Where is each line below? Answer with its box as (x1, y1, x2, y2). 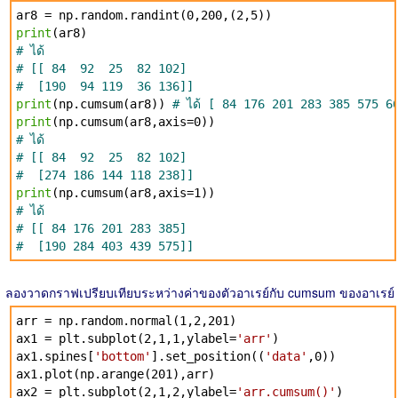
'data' (265, 349, 307, 363)
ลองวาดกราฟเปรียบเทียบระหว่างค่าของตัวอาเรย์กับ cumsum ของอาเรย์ (5, 283, 394, 301)
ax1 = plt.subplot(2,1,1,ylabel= (16, 331, 236, 346)
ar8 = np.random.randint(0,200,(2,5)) (16, 8, 272, 22)
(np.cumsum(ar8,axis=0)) (52, 115, 215, 129)
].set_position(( (151, 349, 265, 363)
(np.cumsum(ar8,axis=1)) (52, 186, 215, 200)
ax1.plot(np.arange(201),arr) (16, 367, 215, 381)
